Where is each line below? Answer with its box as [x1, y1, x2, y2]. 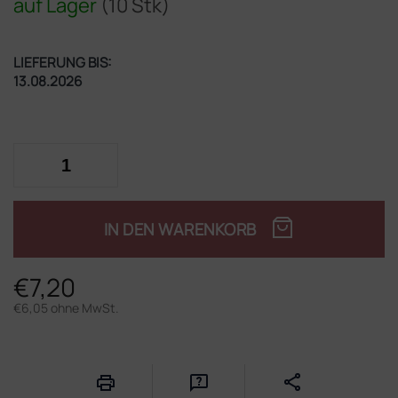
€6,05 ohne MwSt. [13, 298, 119, 316]
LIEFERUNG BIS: [13, 52, 112, 72]
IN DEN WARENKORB [103, 218, 257, 240]
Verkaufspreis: [12, 323, 92, 341]
